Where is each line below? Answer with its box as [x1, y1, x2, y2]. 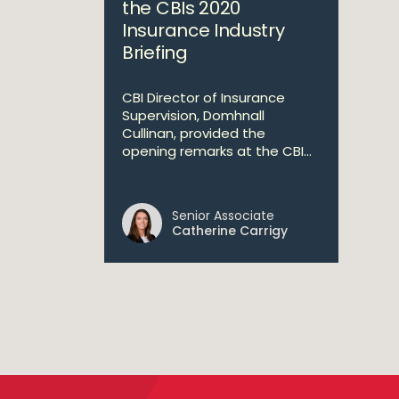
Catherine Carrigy [172, 222, 288, 240]
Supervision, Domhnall [122, 106, 265, 125]
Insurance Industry [122, 18, 285, 43]
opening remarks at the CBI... [122, 142, 312, 160]
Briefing [122, 40, 188, 65]
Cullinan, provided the [122, 124, 265, 142]
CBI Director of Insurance [122, 88, 285, 107]
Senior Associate [172, 207, 274, 224]
